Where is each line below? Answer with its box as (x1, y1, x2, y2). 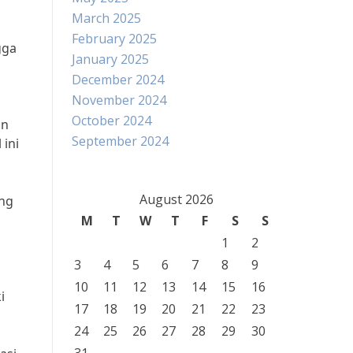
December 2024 (72, 71, 164, 88)
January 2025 (72, 50, 149, 68)
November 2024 (72, 91, 166, 109)
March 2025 (72, 9, 141, 27)
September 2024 (72, 132, 169, 150)
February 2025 (72, 30, 157, 47)
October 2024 (72, 112, 151, 129)
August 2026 (139, 191, 214, 208)
